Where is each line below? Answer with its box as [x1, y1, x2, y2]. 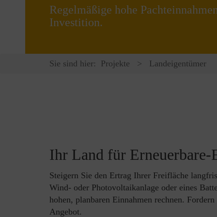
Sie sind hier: [49, 59, 96, 68]
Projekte [101, 59, 130, 68]
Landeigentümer [149, 59, 206, 68]
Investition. [49, 15, 103, 29]
